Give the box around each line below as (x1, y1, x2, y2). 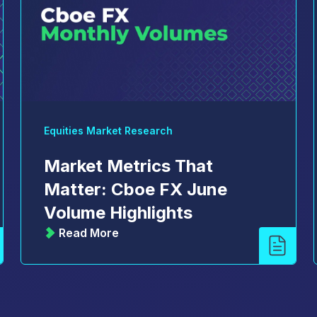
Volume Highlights (44, 202, 193, 223)
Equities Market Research (44, 124, 173, 137)
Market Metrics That (44, 155, 214, 176)
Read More (59, 226, 120, 241)
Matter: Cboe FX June (44, 178, 228, 200)
